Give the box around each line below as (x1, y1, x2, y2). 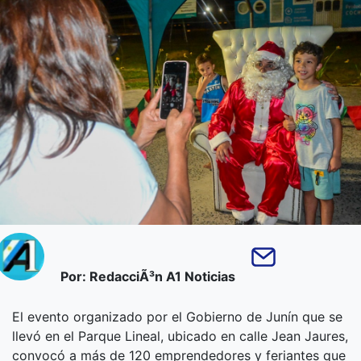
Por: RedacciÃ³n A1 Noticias (60, 268, 235, 284)
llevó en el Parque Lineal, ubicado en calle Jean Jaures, (12, 327, 348, 344)
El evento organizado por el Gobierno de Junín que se (12, 308, 342, 325)
